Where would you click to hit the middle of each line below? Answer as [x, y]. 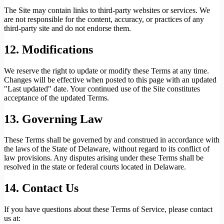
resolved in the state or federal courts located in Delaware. [95, 167]
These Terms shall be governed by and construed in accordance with [112, 140]
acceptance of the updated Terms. [56, 97]
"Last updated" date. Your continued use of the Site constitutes [102, 88]
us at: [12, 218]
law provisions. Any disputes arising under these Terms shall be [104, 158]
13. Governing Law [53, 119]
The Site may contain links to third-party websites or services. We [107, 10]
